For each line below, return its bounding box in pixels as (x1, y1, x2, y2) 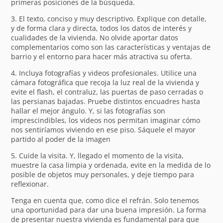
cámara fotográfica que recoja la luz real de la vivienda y (11, 77, 200, 87)
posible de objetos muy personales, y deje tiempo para (11, 169, 195, 179)
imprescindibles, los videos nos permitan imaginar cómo (11, 115, 201, 125)
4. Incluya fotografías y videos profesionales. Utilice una (11, 68, 197, 78)
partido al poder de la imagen (11, 134, 111, 144)
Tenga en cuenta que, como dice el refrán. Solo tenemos (11, 195, 200, 205)
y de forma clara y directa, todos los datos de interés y (11, 23, 192, 33)
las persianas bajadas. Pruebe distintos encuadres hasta (11, 96, 201, 106)
